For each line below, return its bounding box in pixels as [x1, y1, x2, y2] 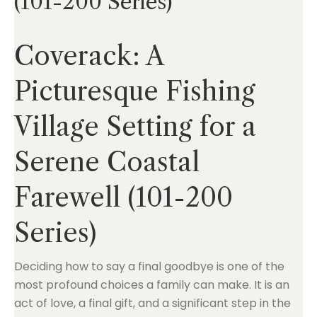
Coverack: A [14, 40, 163, 71]
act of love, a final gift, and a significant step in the [14, 295, 291, 311]
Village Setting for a [14, 111, 256, 142]
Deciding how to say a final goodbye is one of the [14, 258, 284, 275]
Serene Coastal [14, 146, 200, 178]
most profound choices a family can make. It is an [14, 277, 289, 293]
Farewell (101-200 [14, 182, 233, 213]
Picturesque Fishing [14, 76, 255, 107]
